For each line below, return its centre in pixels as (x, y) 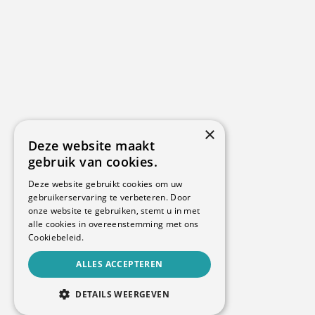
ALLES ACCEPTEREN (120, 264)
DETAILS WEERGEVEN (123, 294)
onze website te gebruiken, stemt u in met (114, 211)
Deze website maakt (92, 146)
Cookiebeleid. (56, 237)
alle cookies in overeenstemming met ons (114, 224)
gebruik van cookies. (93, 162)
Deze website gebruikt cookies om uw (105, 184)
